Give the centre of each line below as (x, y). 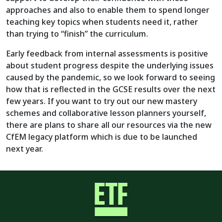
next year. (25, 149)
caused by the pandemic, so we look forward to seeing (111, 77)
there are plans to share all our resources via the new (109, 125)
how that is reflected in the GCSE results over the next (111, 89)
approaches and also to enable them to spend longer (108, 10)
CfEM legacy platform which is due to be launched (102, 137)
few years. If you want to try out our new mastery (102, 101)
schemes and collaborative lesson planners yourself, (106, 113)
